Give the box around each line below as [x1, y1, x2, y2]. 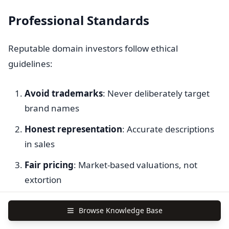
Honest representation [25, 123, 122, 135]
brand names [25, 102, 79, 114]
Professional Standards [8, 12, 149, 29]
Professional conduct [25, 195, 116, 207]
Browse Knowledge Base [79, 205, 163, 215]
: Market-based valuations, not [74, 159, 197, 171]
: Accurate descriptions [122, 123, 214, 135]
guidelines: [8, 58, 53, 70]
